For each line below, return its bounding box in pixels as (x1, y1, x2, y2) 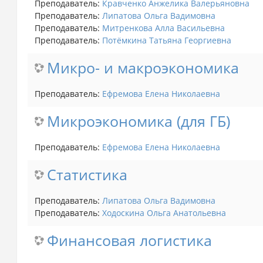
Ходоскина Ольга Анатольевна (102, 207, 226, 218)
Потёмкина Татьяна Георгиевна (102, 34, 231, 46)
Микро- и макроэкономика (46, 58, 239, 77)
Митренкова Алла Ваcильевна (102, 22, 225, 33)
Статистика (46, 164, 127, 184)
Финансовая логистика (46, 230, 212, 250)
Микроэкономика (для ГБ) (46, 111, 230, 131)
